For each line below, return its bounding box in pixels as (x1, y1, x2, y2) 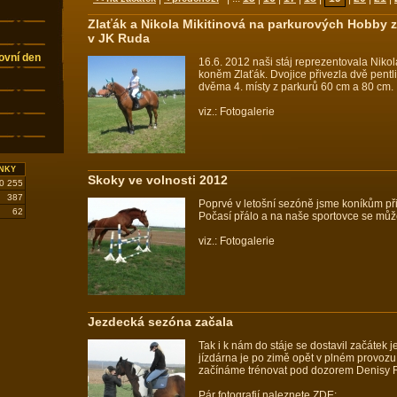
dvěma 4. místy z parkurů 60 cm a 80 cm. (198, 81, 393, 93)
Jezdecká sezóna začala (88, 315, 233, 329)
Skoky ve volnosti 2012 (88, 173, 228, 187)
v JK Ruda (88, 31, 150, 45)
